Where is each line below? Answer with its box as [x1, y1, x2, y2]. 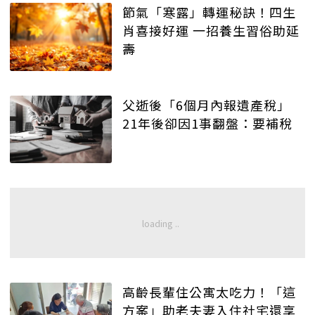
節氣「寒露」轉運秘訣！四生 [122, 3, 296, 22]
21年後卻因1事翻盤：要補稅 [122, 113, 292, 132]
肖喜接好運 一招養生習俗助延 [122, 21, 300, 40]
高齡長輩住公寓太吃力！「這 [122, 283, 296, 302]
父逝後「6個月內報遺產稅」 [122, 95, 290, 114]
